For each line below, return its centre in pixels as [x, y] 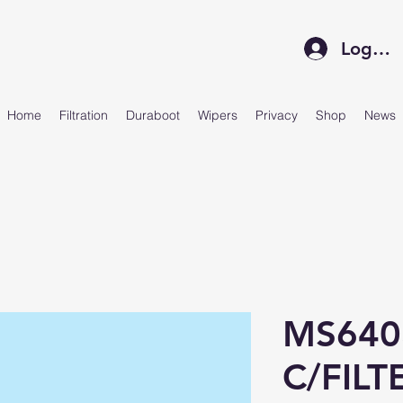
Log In [367, 48]
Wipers [218, 115]
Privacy [277, 115]
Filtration [84, 115]
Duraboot [153, 115]
